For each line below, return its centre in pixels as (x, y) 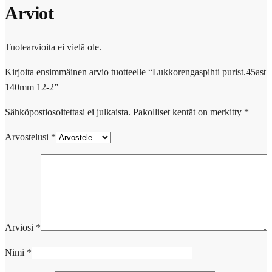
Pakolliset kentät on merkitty (189, 112)
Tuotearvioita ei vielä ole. (53, 47)
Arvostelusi (28, 137)
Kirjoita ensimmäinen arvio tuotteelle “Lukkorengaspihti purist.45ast (135, 72)
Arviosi (20, 227)
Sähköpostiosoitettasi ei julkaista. (68, 112)
